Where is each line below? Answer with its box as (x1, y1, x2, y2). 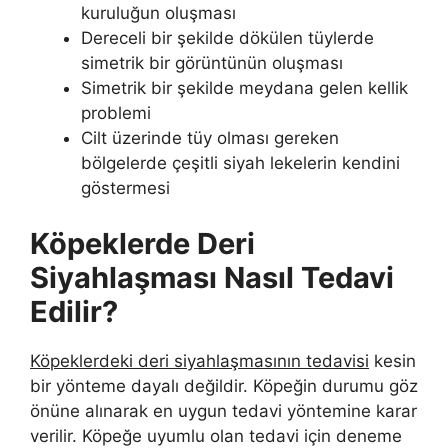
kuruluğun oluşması (81, 3, 236, 24)
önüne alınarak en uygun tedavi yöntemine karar (30, 400, 417, 421)
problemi (81, 103, 151, 124)
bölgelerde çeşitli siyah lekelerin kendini (81, 153, 400, 174)
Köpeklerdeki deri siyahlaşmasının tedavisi (30, 350, 369, 371)
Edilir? (30, 293, 118, 329)
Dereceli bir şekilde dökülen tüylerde (81, 28, 374, 49)
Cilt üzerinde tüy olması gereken (81, 128, 339, 149)
